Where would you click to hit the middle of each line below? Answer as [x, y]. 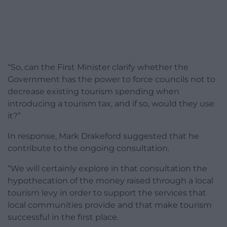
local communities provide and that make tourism [110, 205]
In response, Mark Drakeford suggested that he [103, 136]
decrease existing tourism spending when [93, 92]
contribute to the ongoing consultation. [88, 148]
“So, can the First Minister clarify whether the [98, 67]
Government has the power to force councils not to [111, 80]
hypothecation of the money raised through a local [110, 181]
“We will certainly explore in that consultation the [107, 169]
